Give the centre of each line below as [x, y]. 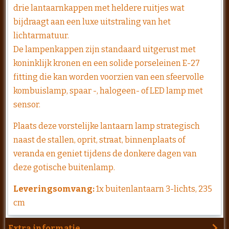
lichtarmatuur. [42, 35]
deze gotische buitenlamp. [65, 167]
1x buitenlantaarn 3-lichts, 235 [153, 189]
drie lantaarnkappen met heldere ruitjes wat [99, 8]
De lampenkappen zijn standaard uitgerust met [105, 49]
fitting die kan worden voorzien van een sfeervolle [109, 77]
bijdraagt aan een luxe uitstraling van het [92, 21]
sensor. [28, 104]
